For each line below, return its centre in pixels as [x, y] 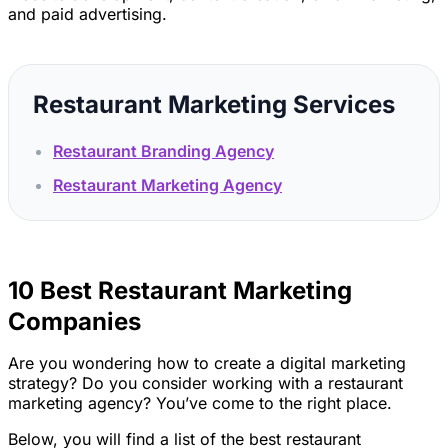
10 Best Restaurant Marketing [180, 290]
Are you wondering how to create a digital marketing [207, 363]
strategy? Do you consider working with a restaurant [205, 383]
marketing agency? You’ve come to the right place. [200, 403]
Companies [74, 321]
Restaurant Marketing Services [214, 104]
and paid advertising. [87, 14]
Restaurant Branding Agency [163, 151]
